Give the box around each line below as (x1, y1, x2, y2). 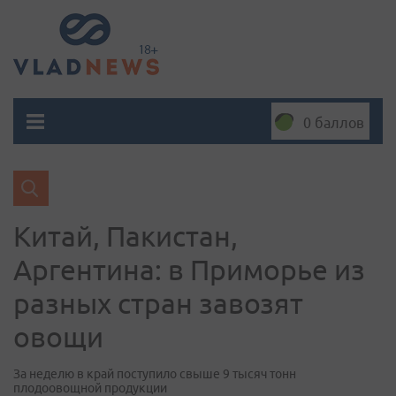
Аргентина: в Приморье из (13, 254, 365, 286)
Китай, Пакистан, (13, 220, 238, 252)
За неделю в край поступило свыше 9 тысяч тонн (13, 367, 296, 381)
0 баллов (303, 115, 364, 131)
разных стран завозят (13, 287, 303, 319)
